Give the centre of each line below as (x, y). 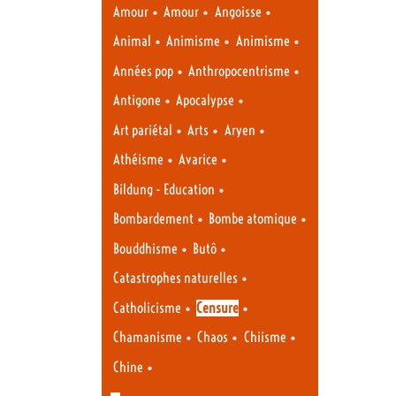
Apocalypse (206, 101)
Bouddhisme (145, 248)
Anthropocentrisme (240, 71)
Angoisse (238, 11)
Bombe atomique (253, 219)
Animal (132, 42)
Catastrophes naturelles (175, 278)
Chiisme (265, 338)
